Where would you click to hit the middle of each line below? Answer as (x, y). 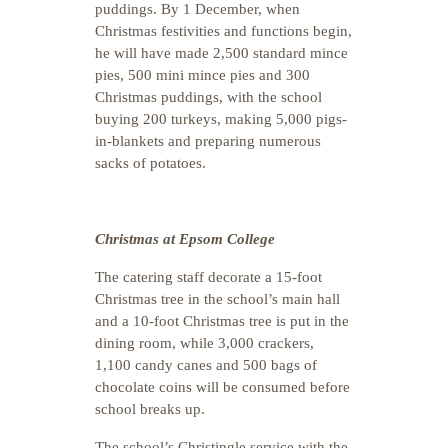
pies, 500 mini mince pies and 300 (202, 75)
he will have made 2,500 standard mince (221, 53)
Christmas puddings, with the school (208, 97)
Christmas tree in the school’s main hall (217, 299)
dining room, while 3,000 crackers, (204, 343)
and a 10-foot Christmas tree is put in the (222, 321)
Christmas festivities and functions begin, (223, 31)
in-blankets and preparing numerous (208, 141)
